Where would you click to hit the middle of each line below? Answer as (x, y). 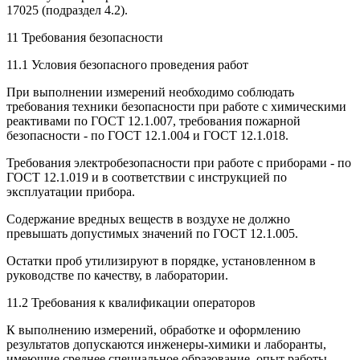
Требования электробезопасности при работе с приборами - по (179, 162)
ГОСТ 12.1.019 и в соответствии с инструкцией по (147, 177)
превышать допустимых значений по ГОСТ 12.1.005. (152, 233)
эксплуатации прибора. (71, 191)
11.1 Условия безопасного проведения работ (127, 64)
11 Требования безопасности (85, 37)
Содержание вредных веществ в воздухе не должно (148, 219)
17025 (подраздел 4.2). (67, 10)
